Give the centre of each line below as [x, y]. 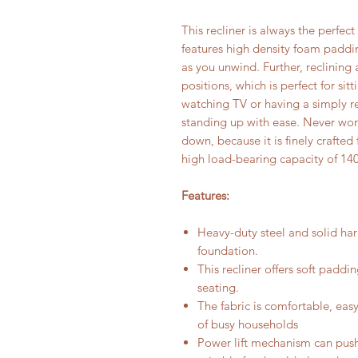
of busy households [248, 324]
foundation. [228, 251]
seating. [220, 287]
